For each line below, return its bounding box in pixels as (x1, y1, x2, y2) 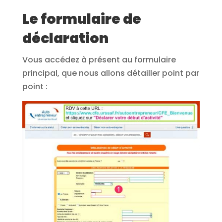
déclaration (22, 29, 109, 49)
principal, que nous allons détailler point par (22, 67, 199, 79)
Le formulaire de (22, 9, 141, 29)
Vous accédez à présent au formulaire (22, 54, 176, 66)
